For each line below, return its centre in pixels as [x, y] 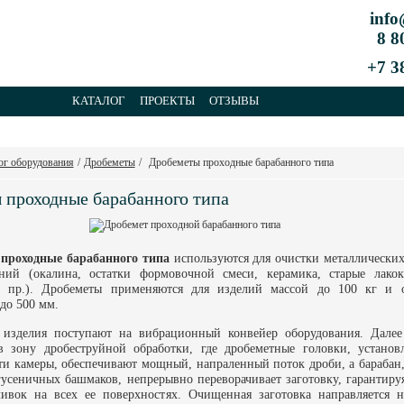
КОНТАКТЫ [104, 130]
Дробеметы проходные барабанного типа [241, 162]
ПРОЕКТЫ [167, 101]
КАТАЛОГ [98, 101]
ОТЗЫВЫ [234, 101]
